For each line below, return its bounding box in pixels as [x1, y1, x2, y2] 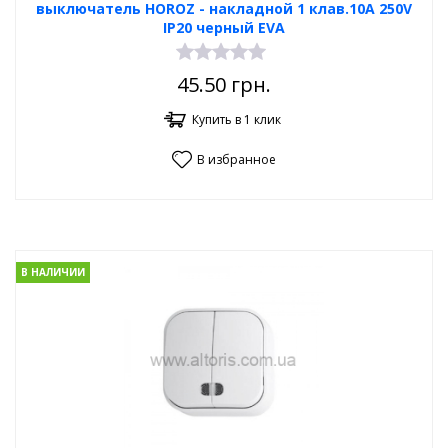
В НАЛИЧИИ [21, 265, 85, 280]
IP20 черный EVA [163, 18, 285, 37]
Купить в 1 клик [192, 111, 281, 128]
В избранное [197, 151, 276, 168]
